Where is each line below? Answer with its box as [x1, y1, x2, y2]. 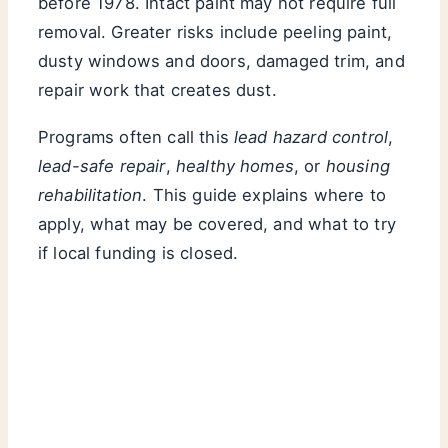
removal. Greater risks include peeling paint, [38, 21, 393, 42]
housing [325, 155, 390, 176]
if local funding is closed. [38, 242, 239, 263]
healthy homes [175, 155, 294, 176]
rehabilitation [38, 184, 143, 205]
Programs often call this [38, 126, 234, 147]
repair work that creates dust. [38, 79, 277, 100]
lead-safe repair [38, 155, 166, 176]
